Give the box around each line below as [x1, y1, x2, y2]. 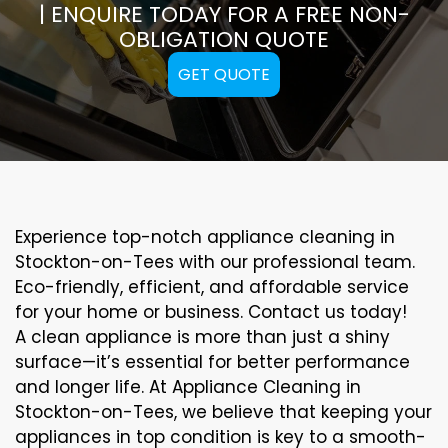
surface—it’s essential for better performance [15, 349, 410, 374]
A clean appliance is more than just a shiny [15, 324, 390, 349]
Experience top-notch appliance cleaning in [15, 224, 395, 249]
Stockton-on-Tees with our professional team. [15, 249, 415, 274]
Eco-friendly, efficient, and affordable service [15, 274, 409, 299]
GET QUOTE [178, 62, 270, 86]
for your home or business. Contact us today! [15, 299, 407, 324]
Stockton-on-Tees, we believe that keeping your [15, 399, 432, 424]
